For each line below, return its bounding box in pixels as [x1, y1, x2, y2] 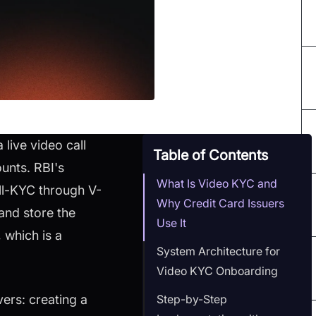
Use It [156, 215, 186, 230]
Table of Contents [152, 146, 268, 164]
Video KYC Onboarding [156, 263, 278, 278]
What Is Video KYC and [156, 176, 277, 190]
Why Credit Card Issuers [156, 195, 284, 210]
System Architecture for [156, 243, 280, 258]
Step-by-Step [156, 291, 227, 306]
